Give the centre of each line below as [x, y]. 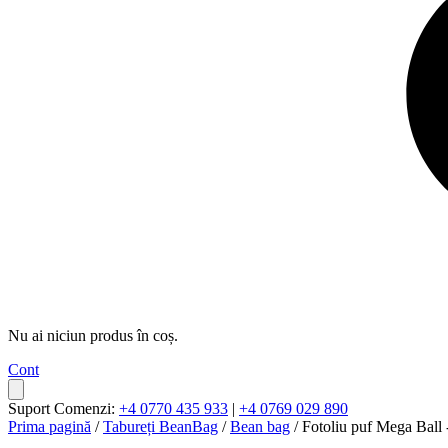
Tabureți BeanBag [160, 427]
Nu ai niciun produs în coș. [93, 336]
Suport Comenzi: [63, 409]
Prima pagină [49, 427]
